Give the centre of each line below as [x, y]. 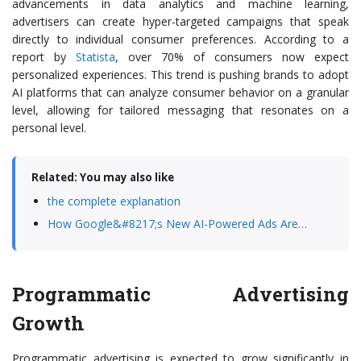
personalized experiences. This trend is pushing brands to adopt [180, 75]
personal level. [49, 128]
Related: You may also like [103, 178]
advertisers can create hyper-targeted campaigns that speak [180, 22]
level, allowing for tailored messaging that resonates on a [180, 110]
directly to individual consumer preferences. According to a [180, 39]
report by [44, 57]
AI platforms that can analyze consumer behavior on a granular [180, 93]
